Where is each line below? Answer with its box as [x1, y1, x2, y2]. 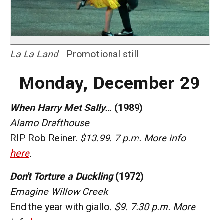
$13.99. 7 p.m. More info [80, 132, 186, 144]
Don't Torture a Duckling [10, 170, 113, 182]
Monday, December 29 [19, 70, 201, 96]
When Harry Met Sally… [10, 101, 112, 113]
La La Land [10, 48, 58, 60]
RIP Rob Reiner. [10, 132, 80, 144]
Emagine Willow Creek [10, 185, 108, 197]
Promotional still [66, 48, 138, 60]
